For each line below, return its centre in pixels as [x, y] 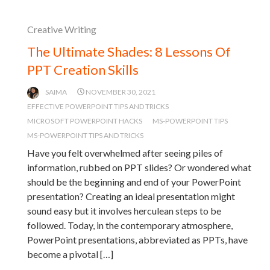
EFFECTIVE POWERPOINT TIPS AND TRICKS [98, 106]
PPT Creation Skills [83, 69]
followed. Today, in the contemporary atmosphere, [130, 225]
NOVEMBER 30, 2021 [121, 92]
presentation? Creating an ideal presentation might [131, 196]
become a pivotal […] [70, 254]
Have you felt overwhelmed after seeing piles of [125, 152]
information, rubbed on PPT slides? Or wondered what [139, 167]
